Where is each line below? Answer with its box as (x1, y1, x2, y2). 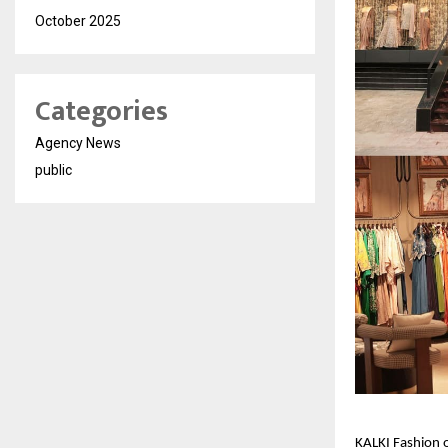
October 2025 (35, 13, 121, 29)
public (35, 162, 72, 178)
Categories (35, 88, 168, 135)
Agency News (35, 135, 121, 151)
